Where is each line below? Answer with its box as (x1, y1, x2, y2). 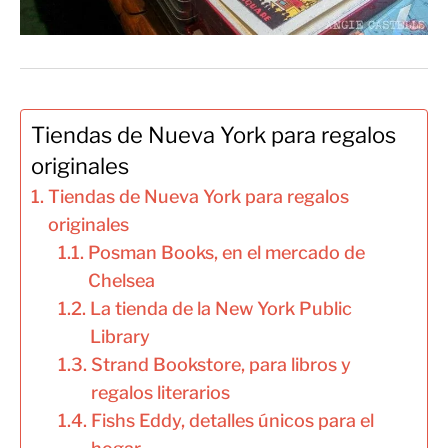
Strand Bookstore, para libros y (90, 354, 351, 376)
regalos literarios (90, 382, 230, 404)
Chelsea (87, 270, 155, 292)
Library (89, 326, 150, 348)
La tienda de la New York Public (89, 298, 352, 320)
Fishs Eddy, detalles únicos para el (90, 410, 374, 432)
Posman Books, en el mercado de (87, 242, 365, 264)
